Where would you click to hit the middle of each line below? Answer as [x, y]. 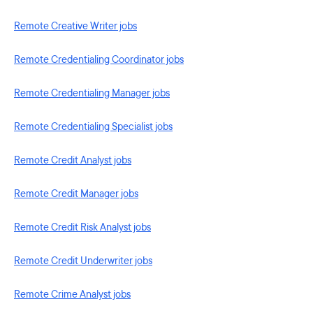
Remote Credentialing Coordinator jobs [99, 60]
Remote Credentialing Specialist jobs [93, 127]
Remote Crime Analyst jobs [72, 294]
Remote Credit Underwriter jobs [83, 261]
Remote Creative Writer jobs [75, 26]
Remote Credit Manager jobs [76, 194]
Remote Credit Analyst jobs [73, 160]
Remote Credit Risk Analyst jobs [82, 227]
